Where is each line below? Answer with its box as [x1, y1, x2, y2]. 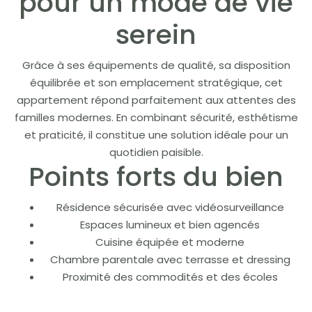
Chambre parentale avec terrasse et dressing [49, 252, 290, 267]
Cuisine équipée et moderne [95, 235, 244, 249]
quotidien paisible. [109, 145, 203, 159]
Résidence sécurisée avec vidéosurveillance [56, 200, 284, 214]
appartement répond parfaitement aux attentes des [16, 93, 296, 107]
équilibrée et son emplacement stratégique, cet [29, 75, 283, 90]
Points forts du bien [29, 158, 283, 195]
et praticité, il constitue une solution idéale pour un [24, 127, 288, 142]
